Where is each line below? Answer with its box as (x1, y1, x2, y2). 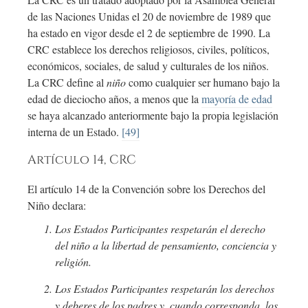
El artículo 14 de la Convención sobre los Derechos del (27, 181, 265, 197)
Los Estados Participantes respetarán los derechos (55, 281, 274, 296)
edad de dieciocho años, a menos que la (27, 91, 201, 107)
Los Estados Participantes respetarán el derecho (55, 221, 265, 236)
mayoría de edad (201, 91, 272, 107)
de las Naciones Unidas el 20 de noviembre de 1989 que (27, 9, 271, 24)
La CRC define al (27, 75, 107, 90)
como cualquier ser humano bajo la (126, 75, 280, 90)
